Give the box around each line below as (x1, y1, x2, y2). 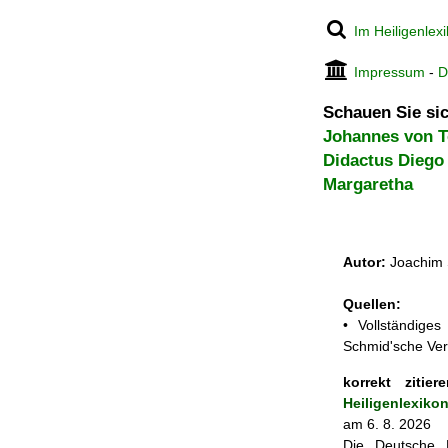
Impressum (354, 64, 426, 80)
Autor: (343, 254, 386, 271)
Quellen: (343, 296, 401, 313)
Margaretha (323, 175, 413, 194)
